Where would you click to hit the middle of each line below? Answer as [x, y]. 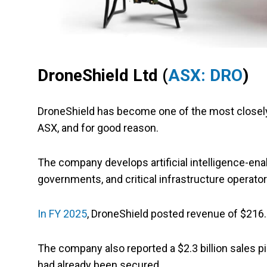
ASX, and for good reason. [98, 128]
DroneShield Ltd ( [103, 76]
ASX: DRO [205, 76]
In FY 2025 [62, 214]
